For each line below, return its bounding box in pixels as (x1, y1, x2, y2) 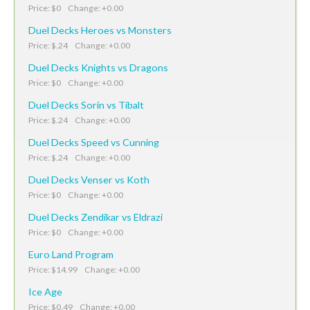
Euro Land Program (28, 248, 113, 260)
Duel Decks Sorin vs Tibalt (28, 98, 144, 111)
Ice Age (28, 285, 62, 298)
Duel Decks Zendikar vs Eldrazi (28, 210, 163, 223)
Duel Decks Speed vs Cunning (28, 136, 159, 148)
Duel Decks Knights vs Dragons (28, 61, 168, 73)
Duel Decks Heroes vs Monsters (28, 24, 172, 36)
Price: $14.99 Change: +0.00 (28, 264, 140, 275)
